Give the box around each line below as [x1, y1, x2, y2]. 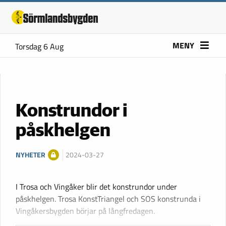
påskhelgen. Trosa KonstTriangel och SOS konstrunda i [16, 192, 201, 205]
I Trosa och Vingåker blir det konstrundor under [16, 180, 177, 193]
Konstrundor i [16, 102, 128, 121]
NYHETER [16, 149, 45, 160]
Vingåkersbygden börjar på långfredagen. [16, 204, 155, 217]
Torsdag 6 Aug [15, 40, 64, 52]
